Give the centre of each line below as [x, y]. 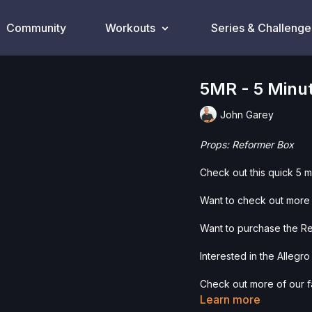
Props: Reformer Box [247, 145]
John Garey [247, 114]
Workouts [130, 28]
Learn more [231, 299]
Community [36, 28]
